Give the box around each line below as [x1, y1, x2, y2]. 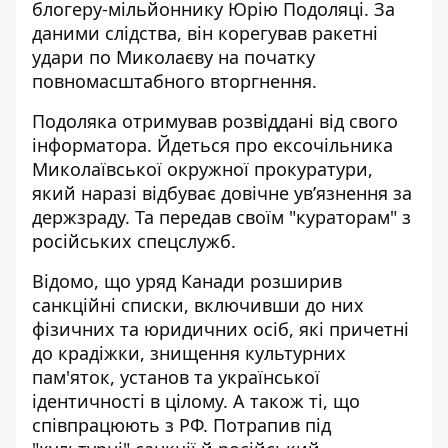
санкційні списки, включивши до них [32, 292, 364, 317]
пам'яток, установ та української [32, 364, 320, 389]
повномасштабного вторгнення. [32, 68, 322, 93]
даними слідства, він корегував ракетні [32, 20, 378, 45]
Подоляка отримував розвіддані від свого [32, 108, 398, 133]
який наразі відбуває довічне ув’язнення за [32, 180, 412, 205]
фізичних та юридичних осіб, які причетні [32, 316, 409, 341]
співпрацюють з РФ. [32, 412, 213, 437]
